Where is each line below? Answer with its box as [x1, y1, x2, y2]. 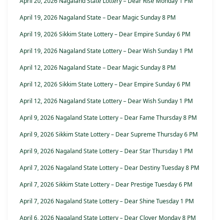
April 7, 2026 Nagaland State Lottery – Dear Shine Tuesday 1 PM [20, 197, 194, 206]
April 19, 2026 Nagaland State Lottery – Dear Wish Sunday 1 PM [20, 47, 193, 55]
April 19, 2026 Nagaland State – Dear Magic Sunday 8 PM [20, 13, 176, 22]
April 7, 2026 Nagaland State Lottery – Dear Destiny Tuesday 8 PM [20, 164, 199, 172]
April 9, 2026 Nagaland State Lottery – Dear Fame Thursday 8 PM [20, 113, 197, 122]
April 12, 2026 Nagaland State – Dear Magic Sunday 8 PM [20, 63, 176, 72]
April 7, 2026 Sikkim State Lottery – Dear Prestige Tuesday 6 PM [20, 180, 192, 189]
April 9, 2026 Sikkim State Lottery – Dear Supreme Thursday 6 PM [20, 130, 198, 139]
